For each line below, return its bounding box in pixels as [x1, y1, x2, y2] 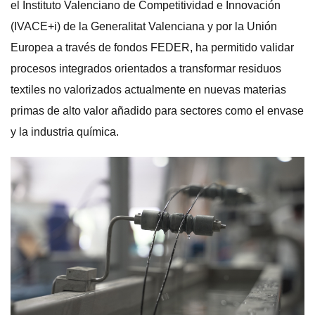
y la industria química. [11, 126, 119, 138]
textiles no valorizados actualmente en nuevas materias [11, 84, 286, 96]
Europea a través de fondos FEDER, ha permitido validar [11, 41, 294, 53]
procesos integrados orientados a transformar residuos [11, 63, 281, 75]
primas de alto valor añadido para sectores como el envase [11, 105, 304, 117]
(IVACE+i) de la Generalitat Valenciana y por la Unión [11, 20, 277, 32]
